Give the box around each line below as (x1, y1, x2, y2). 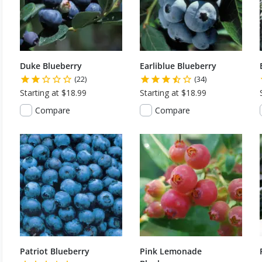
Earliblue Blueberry (140, 60, 216, 71)
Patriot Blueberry (20, 246, 89, 257)
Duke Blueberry (20, 60, 82, 71)
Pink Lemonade (140, 246, 202, 257)
